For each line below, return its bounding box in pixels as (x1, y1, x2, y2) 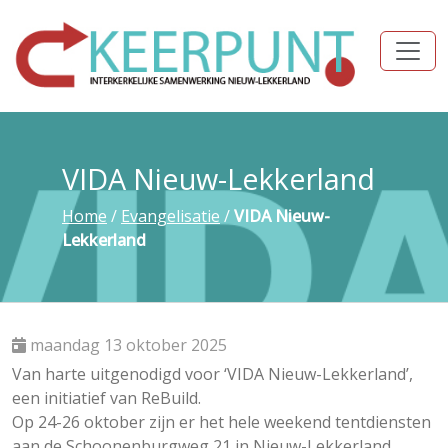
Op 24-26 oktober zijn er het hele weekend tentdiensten (12, 410, 431, 433)
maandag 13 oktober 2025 (30, 333, 227, 356)
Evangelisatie (121, 204, 220, 227)
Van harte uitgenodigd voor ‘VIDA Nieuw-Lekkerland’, (12, 362, 413, 385)
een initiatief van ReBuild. (12, 386, 201, 409)
